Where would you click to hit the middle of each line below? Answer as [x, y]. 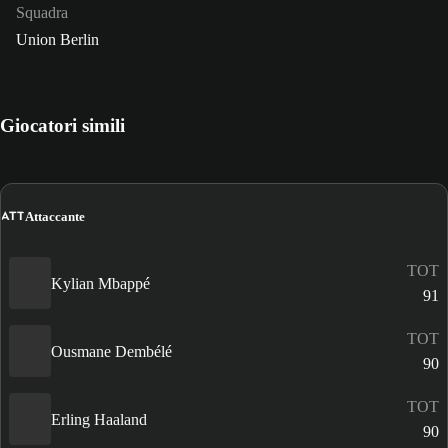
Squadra [42, 13]
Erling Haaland [99, 419]
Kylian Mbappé [100, 283]
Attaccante [55, 216]
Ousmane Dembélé [111, 351]
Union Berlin [57, 40]
